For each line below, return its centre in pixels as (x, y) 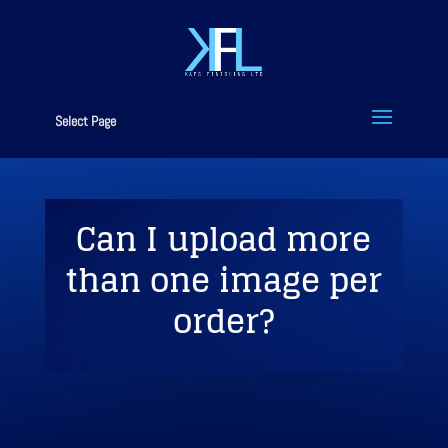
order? (224, 321)
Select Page (85, 121)
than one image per (223, 280)
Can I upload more (224, 239)
